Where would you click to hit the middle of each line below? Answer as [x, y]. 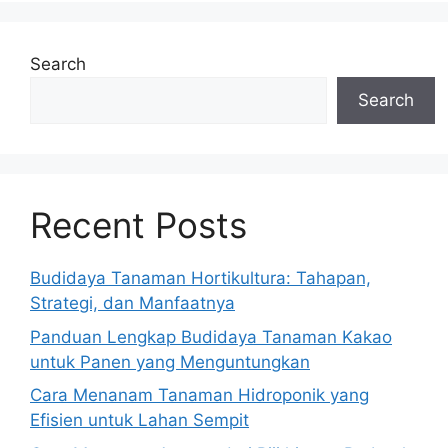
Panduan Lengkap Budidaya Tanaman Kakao [211, 336]
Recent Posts [138, 224]
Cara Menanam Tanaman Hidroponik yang [199, 394]
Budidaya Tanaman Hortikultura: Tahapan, [200, 277]
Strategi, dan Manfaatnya [132, 302]
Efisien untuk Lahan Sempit [139, 419]
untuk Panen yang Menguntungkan [170, 361]
